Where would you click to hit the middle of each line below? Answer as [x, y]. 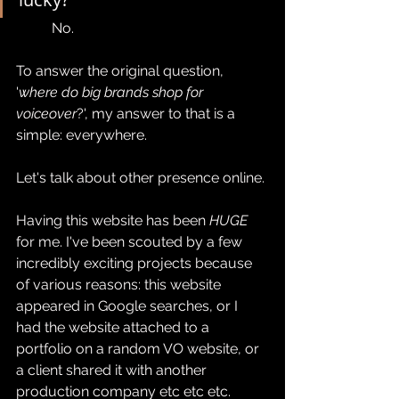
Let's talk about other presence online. [142, 177]
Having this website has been [113, 220]
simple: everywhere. [81, 134]
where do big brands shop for [113, 92]
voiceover [46, 113]
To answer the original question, [122, 70]
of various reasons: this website [120, 284]
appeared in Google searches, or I [129, 305]
